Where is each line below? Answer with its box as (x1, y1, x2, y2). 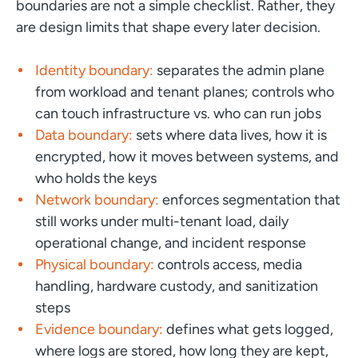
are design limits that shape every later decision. (15, 18, 320, 36)
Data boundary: (34, 125, 136, 144)
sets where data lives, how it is (135, 125, 327, 144)
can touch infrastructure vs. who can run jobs (34, 104, 321, 122)
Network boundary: (34, 190, 162, 209)
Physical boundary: (34, 255, 157, 273)
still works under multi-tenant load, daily (34, 212, 288, 230)
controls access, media (157, 255, 302, 273)
